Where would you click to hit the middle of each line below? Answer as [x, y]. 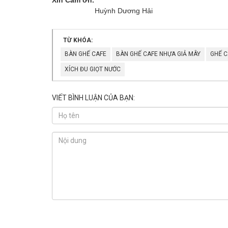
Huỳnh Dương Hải [102, 10]
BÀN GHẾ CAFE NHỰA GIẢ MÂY [158, 54]
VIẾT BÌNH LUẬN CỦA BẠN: [93, 97]
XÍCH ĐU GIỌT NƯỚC [93, 69]
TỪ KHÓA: [78, 40]
